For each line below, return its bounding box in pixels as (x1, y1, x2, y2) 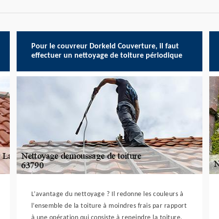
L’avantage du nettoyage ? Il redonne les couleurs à (31, 191, 184, 198)
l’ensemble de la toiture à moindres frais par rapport (31, 202, 187, 210)
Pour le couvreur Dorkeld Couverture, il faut (31, 43, 179, 50)
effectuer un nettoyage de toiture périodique (31, 52, 182, 60)
